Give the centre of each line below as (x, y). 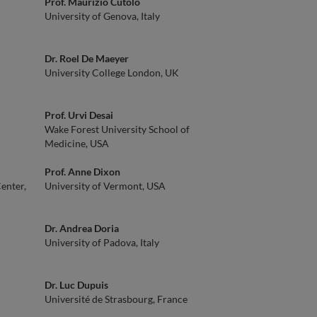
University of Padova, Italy (102, 242)
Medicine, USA (77, 143)
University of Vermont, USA (105, 186)
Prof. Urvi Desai (79, 115)
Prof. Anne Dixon (82, 172)
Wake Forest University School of (117, 129)
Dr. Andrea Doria (82, 228)
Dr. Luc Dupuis (76, 285)
